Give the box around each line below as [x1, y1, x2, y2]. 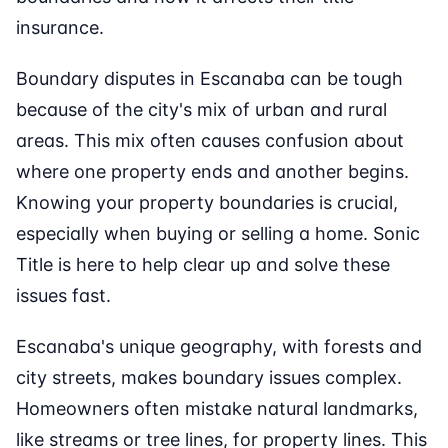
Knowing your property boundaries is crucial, [16, 192, 398, 214]
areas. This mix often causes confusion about [16, 130, 404, 152]
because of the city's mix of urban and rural [16, 99, 387, 121]
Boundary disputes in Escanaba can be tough [16, 68, 403, 90]
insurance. [16, 17, 104, 39]
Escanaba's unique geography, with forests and [16, 336, 422, 358]
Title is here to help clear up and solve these [16, 254, 390, 276]
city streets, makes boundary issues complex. [16, 367, 402, 389]
